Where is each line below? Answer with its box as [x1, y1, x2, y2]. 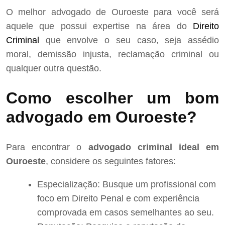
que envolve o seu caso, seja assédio [39, 35, 219, 45]
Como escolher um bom [6, 89, 219, 107]
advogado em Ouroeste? [6, 108, 197, 127]
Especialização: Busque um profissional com [37, 179, 216, 190]
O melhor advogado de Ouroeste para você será [6, 7, 219, 17]
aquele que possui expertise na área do [6, 21, 193, 31]
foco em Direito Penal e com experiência [37, 193, 199, 204]
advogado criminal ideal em [88, 142, 219, 153]
